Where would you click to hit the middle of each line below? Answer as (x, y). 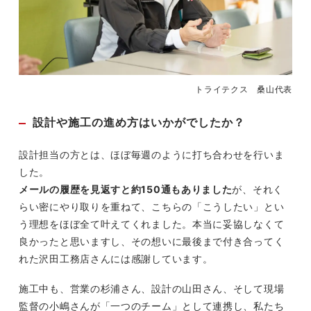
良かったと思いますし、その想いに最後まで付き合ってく (152, 242)
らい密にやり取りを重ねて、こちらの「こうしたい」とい (152, 207)
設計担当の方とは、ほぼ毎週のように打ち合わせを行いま (152, 155)
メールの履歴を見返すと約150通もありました (126, 190)
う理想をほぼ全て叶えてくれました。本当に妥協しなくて (152, 224)
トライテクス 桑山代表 (244, 89)
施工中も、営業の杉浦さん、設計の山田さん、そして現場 (152, 288)
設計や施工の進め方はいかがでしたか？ (139, 122)
